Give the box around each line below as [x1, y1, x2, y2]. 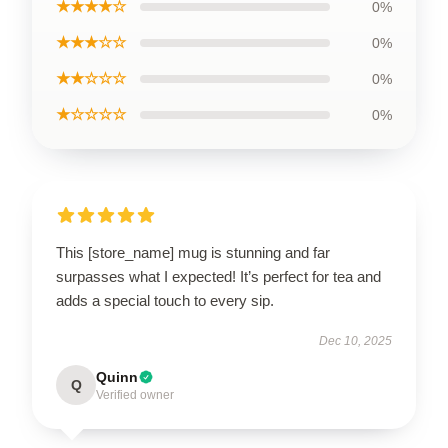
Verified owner [96, 388, 174, 402]
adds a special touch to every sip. [56, 292, 274, 309]
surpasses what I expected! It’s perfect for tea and [56, 268, 381, 285]
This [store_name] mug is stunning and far [56, 244, 330, 261]
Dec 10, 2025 [319, 334, 392, 348]
